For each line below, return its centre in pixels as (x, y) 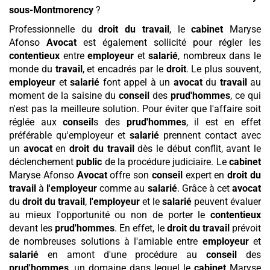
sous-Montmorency (51, 10)
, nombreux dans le (220, 56)
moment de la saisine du (64, 96)
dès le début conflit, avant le (198, 149)
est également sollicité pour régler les (169, 43)
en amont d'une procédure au (123, 255)
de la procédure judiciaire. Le (166, 162)
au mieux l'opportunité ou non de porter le (110, 215)
